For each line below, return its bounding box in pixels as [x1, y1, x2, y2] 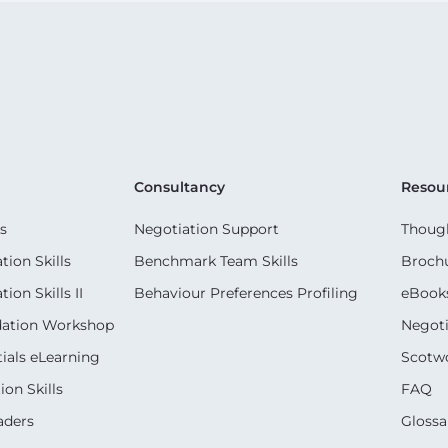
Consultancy [134, 177, 226, 196]
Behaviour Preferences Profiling [134, 283, 359, 302]
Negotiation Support [134, 219, 280, 238]
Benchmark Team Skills [134, 251, 299, 270]
